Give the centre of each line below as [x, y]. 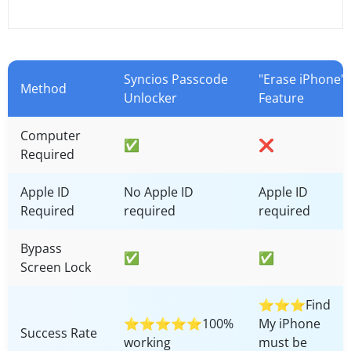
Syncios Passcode [176, 79]
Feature [281, 98]
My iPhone [289, 323]
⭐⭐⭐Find [295, 304]
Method [43, 88]
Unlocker [150, 98]
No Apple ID [159, 192]
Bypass [41, 248]
